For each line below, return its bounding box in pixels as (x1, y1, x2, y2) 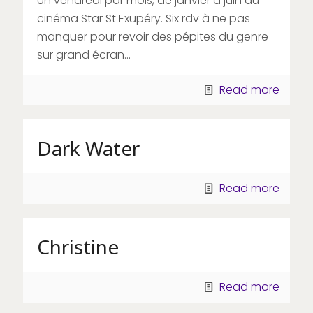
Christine (37, 233, 119, 260)
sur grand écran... (37, 46, 131, 63)
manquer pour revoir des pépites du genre (37, 28, 268, 45)
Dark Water (37, 134, 140, 161)
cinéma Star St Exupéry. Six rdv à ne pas (37, 10, 250, 27)
